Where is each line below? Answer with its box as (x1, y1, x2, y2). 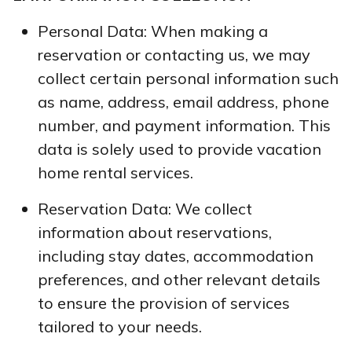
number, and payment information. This (38, 115, 331, 135)
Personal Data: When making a (38, 20, 268, 41)
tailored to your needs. (38, 316, 202, 336)
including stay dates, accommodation (38, 245, 313, 266)
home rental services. (38, 162, 193, 182)
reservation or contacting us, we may (38, 44, 310, 64)
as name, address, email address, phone (38, 91, 329, 112)
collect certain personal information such (38, 68, 339, 88)
